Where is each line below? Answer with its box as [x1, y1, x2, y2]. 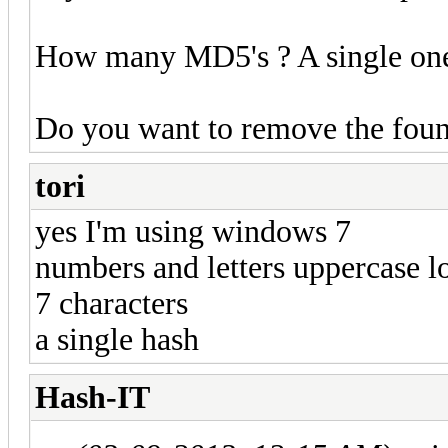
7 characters [35, 285, 188, 321]
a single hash [35, 321, 199, 357]
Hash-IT [35, 379, 150, 415]
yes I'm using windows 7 [35, 213, 351, 249]
